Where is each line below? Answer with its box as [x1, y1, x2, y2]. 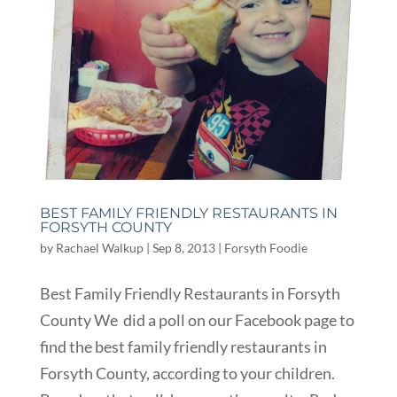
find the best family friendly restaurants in [39, 337, 327, 357]
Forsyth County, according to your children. [39, 363, 335, 384]
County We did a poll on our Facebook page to [39, 310, 354, 331]
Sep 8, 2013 [152, 240, 215, 256]
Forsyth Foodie [223, 240, 307, 256]
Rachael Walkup [55, 240, 144, 256]
